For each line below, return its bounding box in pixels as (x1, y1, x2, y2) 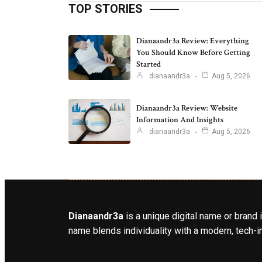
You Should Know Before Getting (136, 47, 250, 58)
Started (136, 58, 161, 70)
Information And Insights (136, 115, 223, 126)
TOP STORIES (68, 1, 143, 16)
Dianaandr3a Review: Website (136, 103, 237, 114)
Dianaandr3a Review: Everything (136, 35, 249, 46)
